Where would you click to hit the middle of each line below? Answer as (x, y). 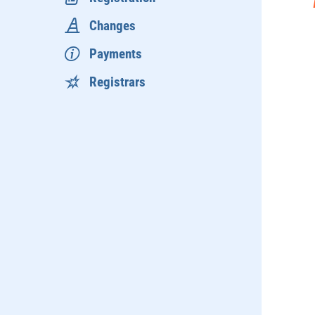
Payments (116, 53)
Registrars (117, 82)
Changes (112, 25)
